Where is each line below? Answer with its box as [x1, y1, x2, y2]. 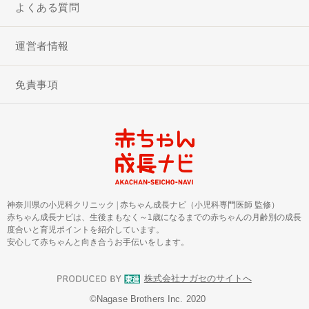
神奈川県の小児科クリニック [7, 199, 117, 210]
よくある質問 [15, 1, 80, 14]
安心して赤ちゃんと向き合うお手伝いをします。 [7, 237, 189, 247]
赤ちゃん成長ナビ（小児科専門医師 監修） [120, 199, 279, 210]
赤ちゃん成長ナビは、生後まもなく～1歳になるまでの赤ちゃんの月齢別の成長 [7, 212, 301, 222]
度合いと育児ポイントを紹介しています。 [7, 224, 164, 235]
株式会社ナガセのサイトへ [143, 274, 252, 284]
